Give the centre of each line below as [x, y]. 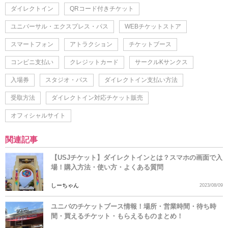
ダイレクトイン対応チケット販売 [97, 98]
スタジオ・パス [67, 80]
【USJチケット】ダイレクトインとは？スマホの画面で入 [137, 158]
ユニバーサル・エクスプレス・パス [60, 27]
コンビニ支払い [32, 62]
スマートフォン [32, 45]
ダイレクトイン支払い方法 [141, 80]
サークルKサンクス [161, 62]
